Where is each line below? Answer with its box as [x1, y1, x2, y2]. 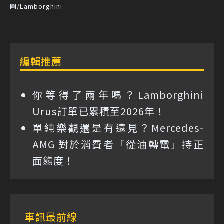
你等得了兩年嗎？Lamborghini [32, 87, 204, 102]
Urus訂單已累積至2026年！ [32, 103, 165, 118]
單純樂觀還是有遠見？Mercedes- [32, 120, 204, 135]
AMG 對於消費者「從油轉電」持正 [32, 136, 204, 151]
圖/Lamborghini [10, 1, 62, 11]
